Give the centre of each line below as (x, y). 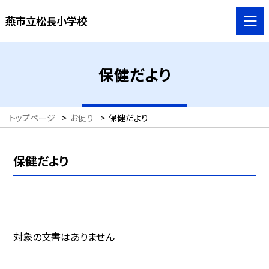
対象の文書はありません (63, 236)
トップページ (32, 117)
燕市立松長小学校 (46, 20)
